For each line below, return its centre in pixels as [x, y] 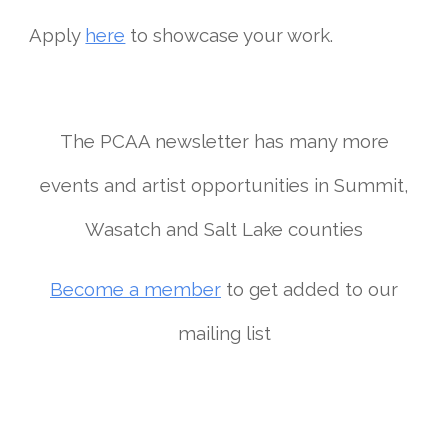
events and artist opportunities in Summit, [224, 185]
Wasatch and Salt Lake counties [224, 229]
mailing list [224, 333]
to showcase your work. [229, 35]
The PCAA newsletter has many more [224, 141]
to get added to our [309, 289]
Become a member [135, 289]
